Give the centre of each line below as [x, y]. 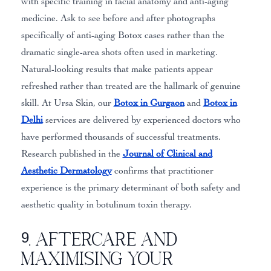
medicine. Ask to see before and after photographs [118, 18]
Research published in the [72, 153]
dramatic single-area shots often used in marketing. [119, 52]
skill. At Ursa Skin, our [67, 103]
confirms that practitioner [162, 170]
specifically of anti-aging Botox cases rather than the [122, 35]
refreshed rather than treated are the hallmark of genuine [131, 86]
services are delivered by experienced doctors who [142, 119]
